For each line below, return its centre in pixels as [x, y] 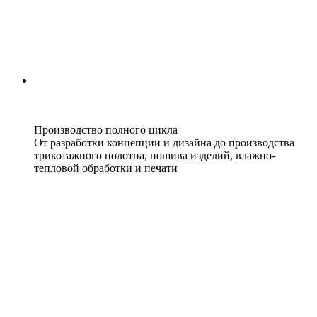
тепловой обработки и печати [106, 168]
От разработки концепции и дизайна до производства [164, 143]
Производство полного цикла [106, 130]
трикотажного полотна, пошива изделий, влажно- [155, 156]
